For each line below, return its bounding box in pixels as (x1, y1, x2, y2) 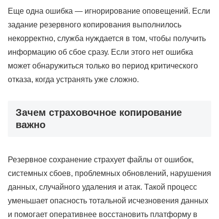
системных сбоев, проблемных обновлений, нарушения (8, 169, 211, 177)
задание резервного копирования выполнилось (8, 21, 181, 29)
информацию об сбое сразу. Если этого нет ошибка (8, 48, 193, 57)
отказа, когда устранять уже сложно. (8, 75, 139, 84)
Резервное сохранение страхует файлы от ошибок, (8, 155, 194, 164)
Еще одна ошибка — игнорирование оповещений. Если (8, 7, 210, 16)
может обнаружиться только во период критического (8, 62, 198, 70)
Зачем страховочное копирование (16, 107, 182, 118)
